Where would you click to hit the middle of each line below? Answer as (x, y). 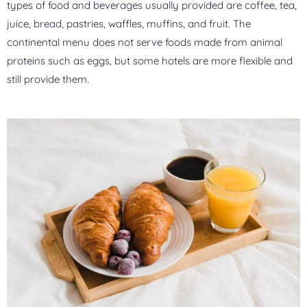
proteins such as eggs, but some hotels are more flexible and (150, 60)
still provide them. (48, 79)
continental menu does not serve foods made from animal (145, 42)
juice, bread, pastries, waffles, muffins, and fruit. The (129, 23)
